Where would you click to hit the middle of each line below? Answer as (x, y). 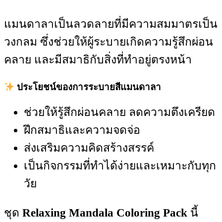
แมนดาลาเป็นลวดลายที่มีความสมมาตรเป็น (111, 24)
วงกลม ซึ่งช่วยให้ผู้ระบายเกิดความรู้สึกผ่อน (109, 42)
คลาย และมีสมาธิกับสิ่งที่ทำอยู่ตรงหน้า (98, 59)
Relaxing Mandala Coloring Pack (105, 213)
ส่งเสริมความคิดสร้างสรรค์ (89, 148)
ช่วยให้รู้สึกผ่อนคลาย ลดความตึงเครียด (119, 112)
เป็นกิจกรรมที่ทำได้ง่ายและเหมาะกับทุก (120, 166)
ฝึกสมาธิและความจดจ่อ (82, 130)
